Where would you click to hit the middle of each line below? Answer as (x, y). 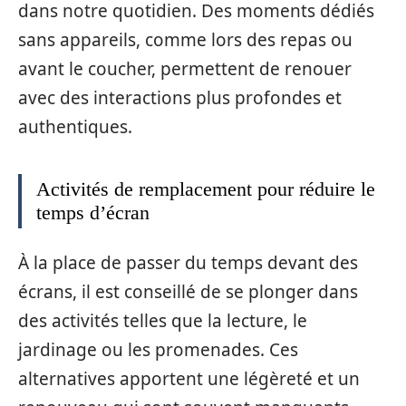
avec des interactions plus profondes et (180, 97)
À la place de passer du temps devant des (188, 263)
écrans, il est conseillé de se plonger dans (188, 292)
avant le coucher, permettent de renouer (185, 68)
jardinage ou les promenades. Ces (158, 350)
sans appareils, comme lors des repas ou (185, 39)
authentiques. (75, 126)
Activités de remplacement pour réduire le (206, 188)
